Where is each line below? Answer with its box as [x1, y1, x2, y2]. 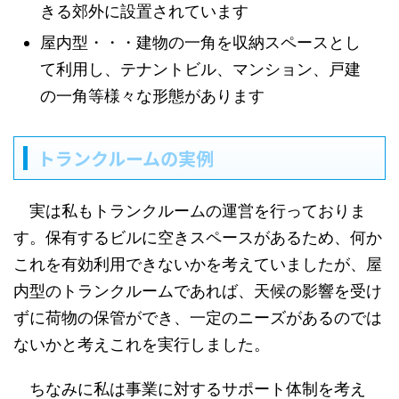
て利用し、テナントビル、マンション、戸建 [40, 59, 361, 78]
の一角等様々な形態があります [40, 85, 265, 105]
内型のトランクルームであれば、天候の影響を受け [13, 281, 382, 300]
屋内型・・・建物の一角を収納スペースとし [40, 32, 361, 52]
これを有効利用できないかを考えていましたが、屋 [13, 254, 382, 273]
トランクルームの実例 [37, 144, 214, 171]
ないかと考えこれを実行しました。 [13, 334, 270, 354]
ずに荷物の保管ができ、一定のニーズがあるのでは [13, 307, 382, 327]
